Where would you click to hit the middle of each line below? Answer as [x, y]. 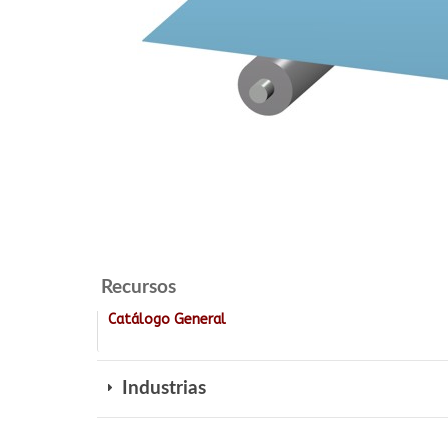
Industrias [161, 388]
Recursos [138, 287]
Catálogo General [167, 319]
